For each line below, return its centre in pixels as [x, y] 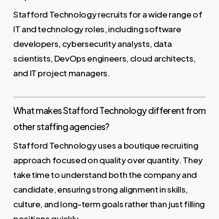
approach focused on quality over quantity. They [108, 160]
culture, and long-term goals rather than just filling [109, 204]
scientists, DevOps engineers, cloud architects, [104, 58]
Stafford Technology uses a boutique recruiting [106, 145]
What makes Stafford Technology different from [109, 110]
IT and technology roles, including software [97, 29]
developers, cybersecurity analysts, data [92, 44]
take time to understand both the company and [105, 174]
